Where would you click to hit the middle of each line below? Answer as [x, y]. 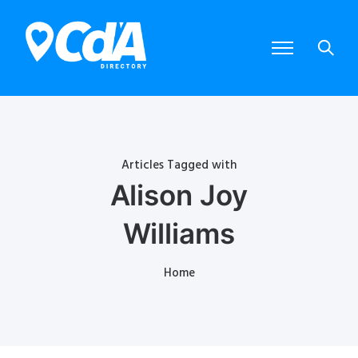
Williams [179, 233]
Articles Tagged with [179, 165]
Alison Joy [179, 195]
